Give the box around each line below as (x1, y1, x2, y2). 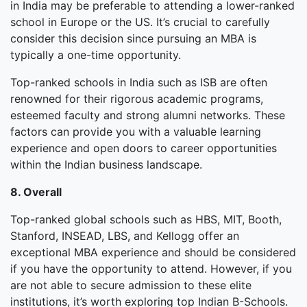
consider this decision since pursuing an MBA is (10, 32, 256, 45)
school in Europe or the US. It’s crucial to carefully (10, 15, 270, 29)
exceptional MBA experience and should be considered (10, 245, 296, 259)
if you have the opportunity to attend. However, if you (10, 262, 292, 275)
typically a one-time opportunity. (10, 48, 181, 62)
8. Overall (10, 185, 62, 199)
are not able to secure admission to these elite (10, 278, 251, 292)
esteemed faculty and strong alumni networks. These (10, 108, 285, 122)
